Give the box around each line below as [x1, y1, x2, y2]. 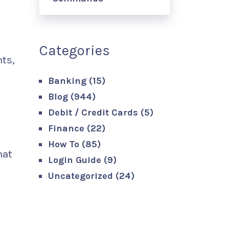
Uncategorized [48, 170, 113, 181]
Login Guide [48, 154, 101, 166]
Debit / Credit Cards [48, 107, 138, 118]
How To [48, 139, 79, 150]
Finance [48, 123, 84, 134]
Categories [39, 42, 110, 59]
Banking [48, 75, 86, 86]
